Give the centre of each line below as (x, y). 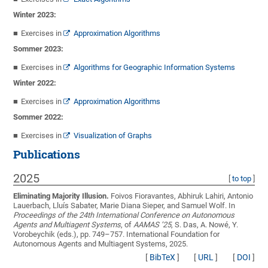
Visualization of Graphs (113, 136)
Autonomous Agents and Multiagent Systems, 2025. (101, 244)
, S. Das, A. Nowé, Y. (205, 225)
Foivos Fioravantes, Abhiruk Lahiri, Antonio (182, 196)
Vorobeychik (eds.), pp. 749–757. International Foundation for (117, 234)
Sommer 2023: (39, 49)
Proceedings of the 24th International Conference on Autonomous (124, 215)
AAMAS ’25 (153, 225)
